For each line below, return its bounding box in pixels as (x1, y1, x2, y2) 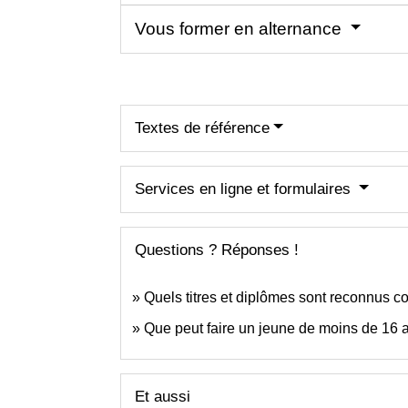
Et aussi (135, 387, 190, 405)
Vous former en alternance (135, 18, 346, 38)
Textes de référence (135, 118, 270, 137)
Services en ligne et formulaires (135, 179, 355, 198)
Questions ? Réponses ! (135, 240, 299, 259)
